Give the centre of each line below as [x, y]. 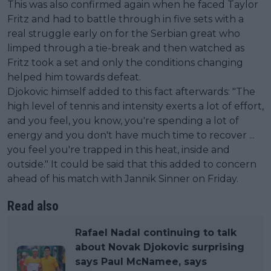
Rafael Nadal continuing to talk [156, 232]
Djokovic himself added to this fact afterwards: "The [131, 91]
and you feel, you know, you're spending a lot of [123, 120]
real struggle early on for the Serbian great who [124, 33]
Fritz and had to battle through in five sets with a [126, 19]
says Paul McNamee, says [141, 261]
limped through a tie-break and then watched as [126, 48]
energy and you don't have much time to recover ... [131, 135]
